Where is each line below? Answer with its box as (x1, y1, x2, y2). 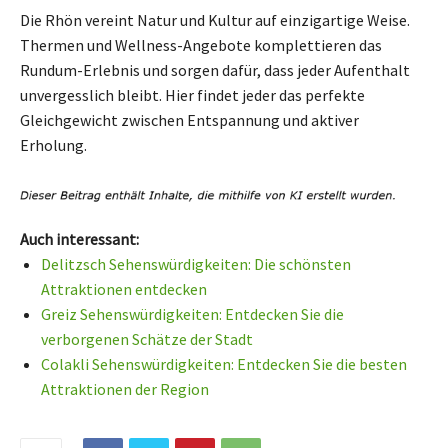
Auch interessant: (20, 229, 139, 250)
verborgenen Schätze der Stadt (41, 329, 253, 350)
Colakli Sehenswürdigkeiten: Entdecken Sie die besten (41, 354, 407, 375)
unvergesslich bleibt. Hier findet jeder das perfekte (20, 84, 365, 105)
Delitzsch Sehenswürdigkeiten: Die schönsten (41, 254, 351, 275)
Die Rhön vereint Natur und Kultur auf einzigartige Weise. (20, 9, 410, 30)
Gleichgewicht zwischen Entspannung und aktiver (20, 109, 359, 130)
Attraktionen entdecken (41, 279, 207, 300)
